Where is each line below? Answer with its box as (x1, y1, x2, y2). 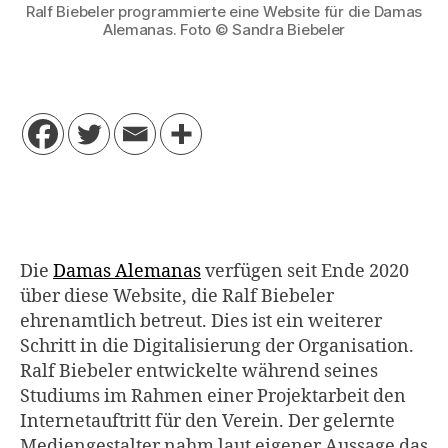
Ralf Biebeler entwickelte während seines (20, 360, 378, 384)
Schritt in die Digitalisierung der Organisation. (20, 335, 414, 359)
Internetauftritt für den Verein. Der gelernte (20, 410, 395, 434)
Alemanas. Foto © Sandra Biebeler (102, 19, 346, 39)
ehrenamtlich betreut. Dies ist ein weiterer (20, 310, 382, 334)
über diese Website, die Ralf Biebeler (20, 285, 334, 309)
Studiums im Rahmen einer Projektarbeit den (20, 385, 406, 409)
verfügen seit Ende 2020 (201, 260, 409, 284)
